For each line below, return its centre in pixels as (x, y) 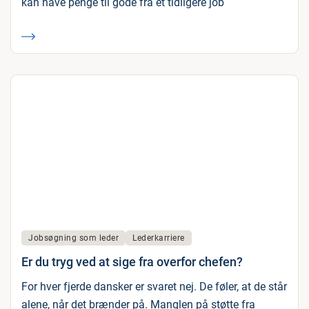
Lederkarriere (159, 238)
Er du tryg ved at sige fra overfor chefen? (132, 262)
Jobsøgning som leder (73, 238)
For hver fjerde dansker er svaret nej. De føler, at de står (154, 287)
